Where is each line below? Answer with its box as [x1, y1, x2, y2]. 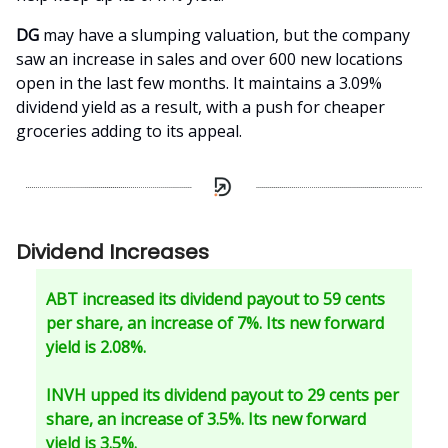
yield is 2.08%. [46, 335, 146, 358]
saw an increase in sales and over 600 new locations [16, 48, 403, 71]
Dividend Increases [16, 237, 209, 266]
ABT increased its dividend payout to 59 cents [46, 287, 385, 310]
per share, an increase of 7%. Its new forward [46, 311, 384, 334]
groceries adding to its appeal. [16, 120, 242, 143]
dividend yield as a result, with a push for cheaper [16, 96, 385, 119]
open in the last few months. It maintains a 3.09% [16, 72, 382, 95]
